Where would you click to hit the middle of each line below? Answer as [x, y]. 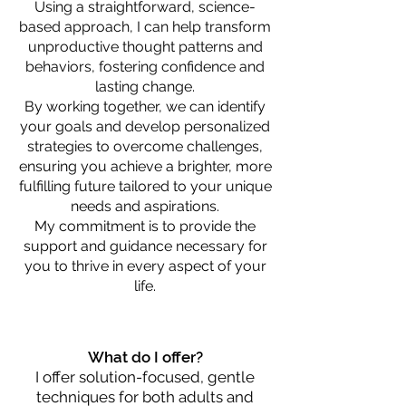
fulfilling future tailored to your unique [145, 186]
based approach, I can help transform [145, 27]
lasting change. [145, 87]
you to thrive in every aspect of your [145, 266]
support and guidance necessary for [145, 246]
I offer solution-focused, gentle [145, 377]
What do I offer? [145, 357]
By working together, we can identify [145, 106]
